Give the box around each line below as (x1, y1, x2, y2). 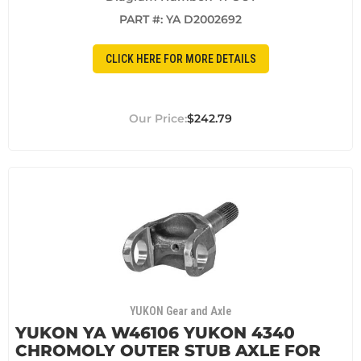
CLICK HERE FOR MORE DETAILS (105, 52, 256, 65)
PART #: (119, 12, 166, 27)
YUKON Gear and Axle (130, 304, 231, 317)
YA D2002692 (166, 12, 242, 27)
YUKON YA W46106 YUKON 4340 (15, 322, 295, 342)
